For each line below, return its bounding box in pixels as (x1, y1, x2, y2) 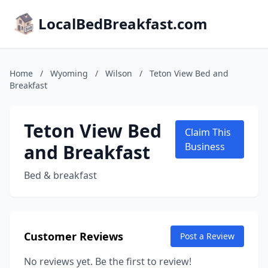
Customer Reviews (24, 229, 123, 243)
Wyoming (50, 68, 88, 79)
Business (184, 140, 225, 153)
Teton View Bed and (150, 68, 229, 79)
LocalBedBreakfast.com (38, 14, 208, 33)
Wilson (105, 68, 132, 79)
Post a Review (180, 230, 234, 242)
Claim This (184, 126, 231, 139)
